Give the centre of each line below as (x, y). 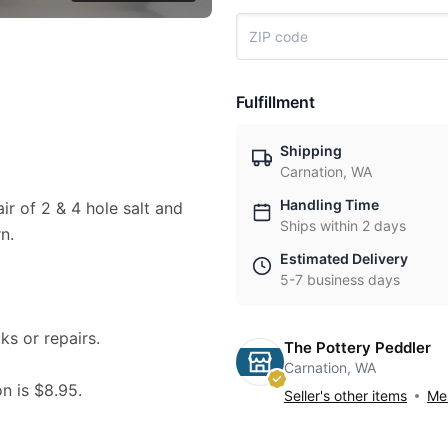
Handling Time (329, 204)
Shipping (311, 150)
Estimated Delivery (344, 258)
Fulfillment (275, 102)
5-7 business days (340, 279)
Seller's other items (345, 395)
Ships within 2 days (343, 225)
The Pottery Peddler (357, 347)
